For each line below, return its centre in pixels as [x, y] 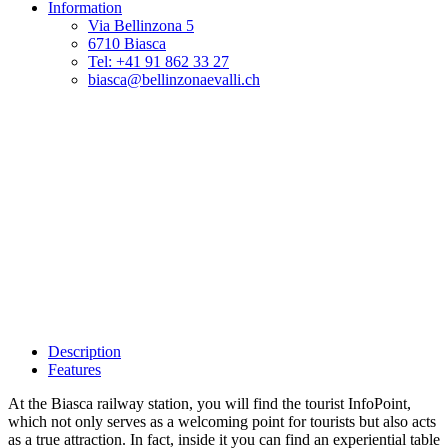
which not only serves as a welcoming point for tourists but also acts [222, 422]
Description [84, 352]
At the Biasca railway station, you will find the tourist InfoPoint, [209, 404]
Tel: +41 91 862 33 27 [158, 62]
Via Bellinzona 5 [141, 26]
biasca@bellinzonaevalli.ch [174, 80]
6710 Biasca [127, 44]
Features [74, 370]
